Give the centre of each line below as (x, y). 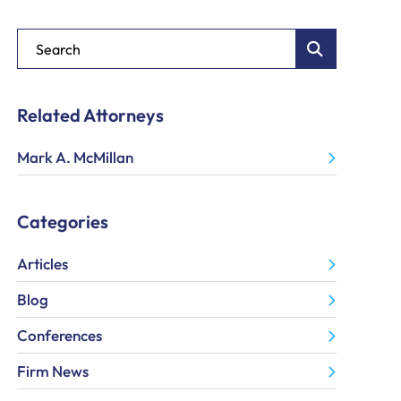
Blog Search (51, 35)
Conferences (60, 335)
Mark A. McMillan (76, 157)
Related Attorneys (91, 115)
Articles (43, 264)
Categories (63, 222)
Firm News (53, 371)
